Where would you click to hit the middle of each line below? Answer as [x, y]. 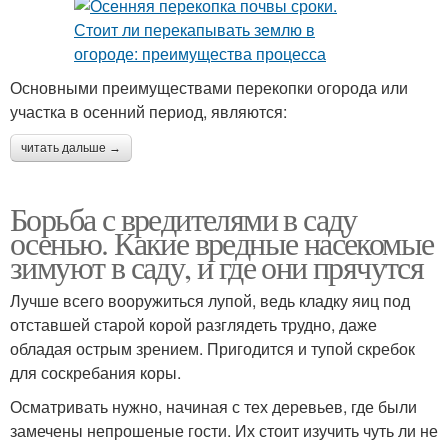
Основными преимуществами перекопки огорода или [209, 88]
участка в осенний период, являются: [148, 112]
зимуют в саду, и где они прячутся [217, 267]
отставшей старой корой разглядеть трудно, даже [193, 325]
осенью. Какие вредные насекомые [222, 243]
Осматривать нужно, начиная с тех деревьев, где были [213, 407]
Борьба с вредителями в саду [183, 219]
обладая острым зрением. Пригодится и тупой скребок [212, 349]
